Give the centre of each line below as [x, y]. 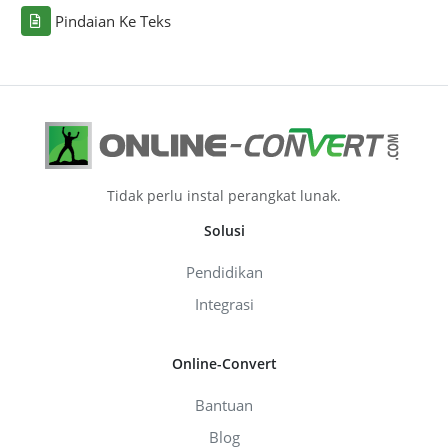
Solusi [224, 231]
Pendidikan [224, 272]
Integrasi [224, 304]
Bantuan [224, 405]
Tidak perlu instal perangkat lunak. [224, 196]
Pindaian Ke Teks [112, 21]
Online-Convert [224, 364]
